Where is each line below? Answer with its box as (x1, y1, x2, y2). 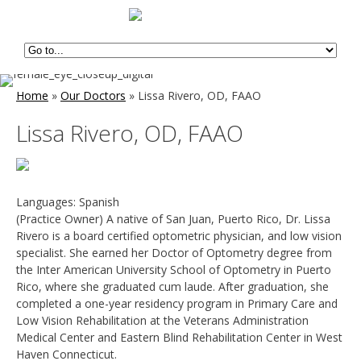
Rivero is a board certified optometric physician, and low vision (16, 228, 342, 243)
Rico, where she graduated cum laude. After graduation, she (16, 279, 329, 294)
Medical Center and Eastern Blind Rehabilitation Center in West (16, 330, 342, 345)
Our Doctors (60, 88, 126, 103)
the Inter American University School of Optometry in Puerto (16, 262, 331, 277)
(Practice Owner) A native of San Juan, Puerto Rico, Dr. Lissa (16, 211, 330, 226)
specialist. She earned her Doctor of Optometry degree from (16, 245, 332, 260)
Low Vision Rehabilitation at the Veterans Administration (16, 313, 309, 328)
